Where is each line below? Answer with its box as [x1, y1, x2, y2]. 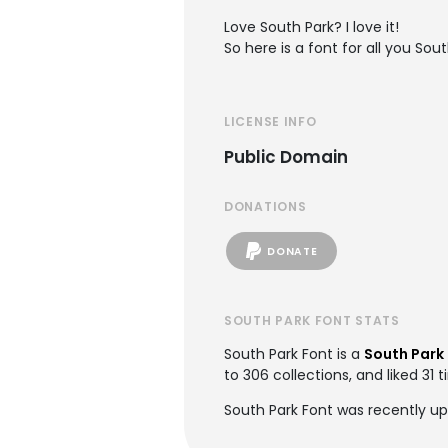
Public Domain [224, 145, 348, 169]
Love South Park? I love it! [224, 17, 399, 37]
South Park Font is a [224, 344, 364, 364]
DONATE [267, 243, 318, 259]
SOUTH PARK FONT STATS [224, 312, 400, 329]
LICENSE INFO [224, 113, 317, 130]
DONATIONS [224, 198, 307, 215]
